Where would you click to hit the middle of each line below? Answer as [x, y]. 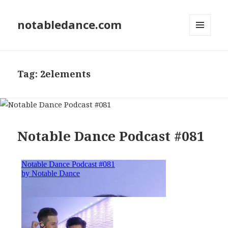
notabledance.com [70, 25]
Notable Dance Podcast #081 [111, 136]
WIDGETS [204, 57]
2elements [66, 74]
